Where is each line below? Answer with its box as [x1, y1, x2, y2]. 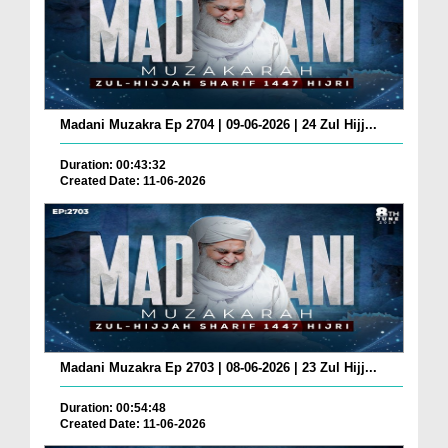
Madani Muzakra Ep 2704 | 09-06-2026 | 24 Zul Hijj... [60, 116, 377, 132]
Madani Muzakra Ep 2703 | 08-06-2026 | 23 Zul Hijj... [60, 359, 377, 375]
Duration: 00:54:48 [60, 400, 166, 415]
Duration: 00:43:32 [60, 157, 166, 172]
